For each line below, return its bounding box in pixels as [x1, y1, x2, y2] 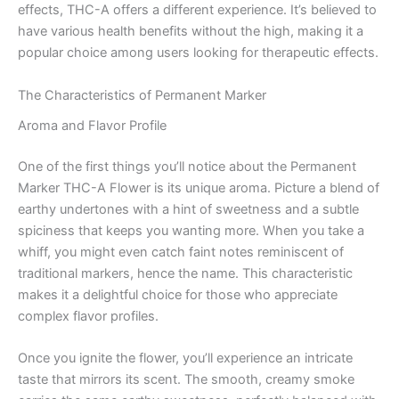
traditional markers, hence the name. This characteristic [18, 265, 353, 281]
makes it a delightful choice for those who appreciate [18, 286, 338, 303]
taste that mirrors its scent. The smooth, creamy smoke [18, 371, 354, 388]
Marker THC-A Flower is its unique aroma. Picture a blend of [18, 179, 379, 196]
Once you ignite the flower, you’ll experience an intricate [18, 350, 353, 367]
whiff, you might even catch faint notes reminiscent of [18, 243, 344, 260]
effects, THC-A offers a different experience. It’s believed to [18, 2, 377, 19]
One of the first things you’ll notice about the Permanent [18, 158, 356, 175]
